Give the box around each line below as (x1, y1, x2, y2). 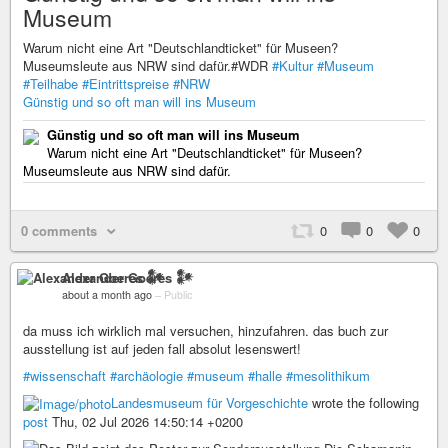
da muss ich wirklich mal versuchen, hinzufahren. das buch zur (23, 320, 388, 340)
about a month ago (62, 286, 152, 302)
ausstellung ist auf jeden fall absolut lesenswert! (23, 338, 301, 358)
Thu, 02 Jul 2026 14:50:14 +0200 (48, 412, 243, 432)
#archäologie (110, 365, 183, 385)
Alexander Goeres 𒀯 (62, 267, 194, 287)
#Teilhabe (23, 73, 78, 93)
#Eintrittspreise (82, 73, 169, 93)
